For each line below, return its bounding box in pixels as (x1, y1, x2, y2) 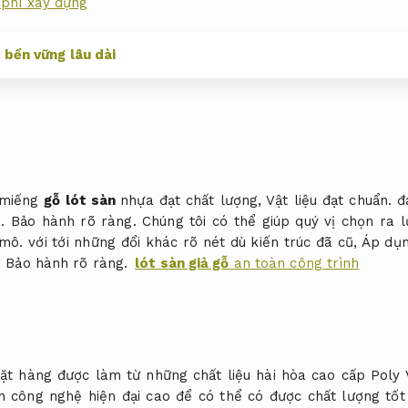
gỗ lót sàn (44, 192, 121, 209)
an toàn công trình (229, 255, 360, 271)
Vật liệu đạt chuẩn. (266, 192, 393, 209)
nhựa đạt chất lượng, (120, 192, 267, 209)
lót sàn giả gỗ (135, 255, 229, 271)
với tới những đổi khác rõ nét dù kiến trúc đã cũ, (23, 234, 362, 250)
